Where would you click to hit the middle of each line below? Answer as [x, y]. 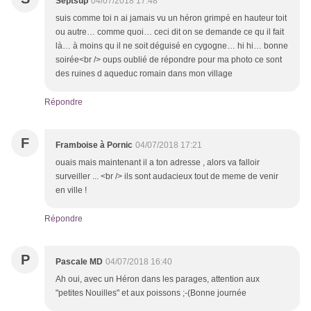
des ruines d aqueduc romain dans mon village [144, 74]
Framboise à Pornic [94, 145]
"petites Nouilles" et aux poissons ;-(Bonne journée [151, 293]
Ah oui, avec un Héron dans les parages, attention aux [158, 279]
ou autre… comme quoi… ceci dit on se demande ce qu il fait [170, 32]
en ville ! [72, 191]
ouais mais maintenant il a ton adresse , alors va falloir [158, 163]
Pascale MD [79, 262]
